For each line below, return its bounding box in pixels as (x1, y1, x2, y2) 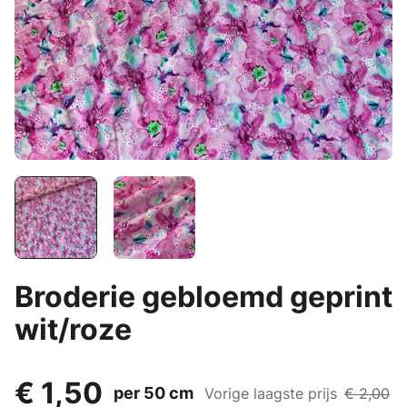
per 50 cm (114, 382, 194, 402)
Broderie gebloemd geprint (15, 278, 392, 314)
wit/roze (15, 311, 132, 347)
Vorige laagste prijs (204, 383, 337, 402)
